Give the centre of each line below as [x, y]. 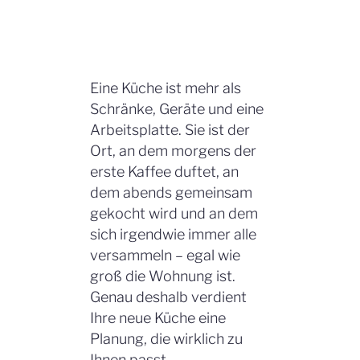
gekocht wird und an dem [174, 214]
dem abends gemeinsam [171, 193]
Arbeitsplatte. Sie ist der [170, 130]
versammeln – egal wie [165, 256]
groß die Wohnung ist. [163, 276]
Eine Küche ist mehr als [166, 88]
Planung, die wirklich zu [166, 339]
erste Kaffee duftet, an [164, 172]
